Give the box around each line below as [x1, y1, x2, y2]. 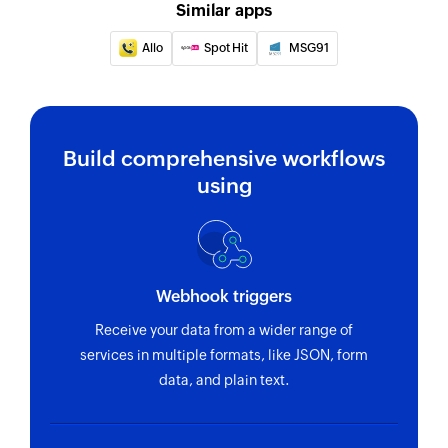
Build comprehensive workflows [63, 146, 385, 171]
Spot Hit [204, 40, 248, 55]
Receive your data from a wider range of [95, 322, 353, 339]
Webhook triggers [156, 287, 292, 307]
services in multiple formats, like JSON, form [80, 347, 368, 364]
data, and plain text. [158, 372, 290, 389]
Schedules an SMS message [93, 21, 278, 38]
